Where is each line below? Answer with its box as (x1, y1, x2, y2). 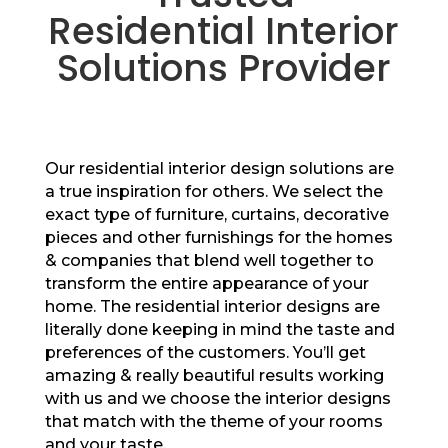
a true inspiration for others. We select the (44, 182, 383, 202)
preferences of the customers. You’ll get (44, 343, 366, 363)
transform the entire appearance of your (44, 274, 369, 294)
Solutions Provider (56, 42, 391, 95)
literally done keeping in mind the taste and (44, 320, 395, 340)
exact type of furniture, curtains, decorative (44, 205, 389, 225)
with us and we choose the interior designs (44, 389, 391, 409)
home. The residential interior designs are (44, 297, 380, 317)
